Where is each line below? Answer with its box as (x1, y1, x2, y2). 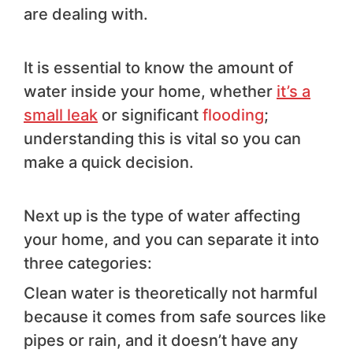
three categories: (24, 254, 152, 273)
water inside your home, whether (24, 82, 277, 102)
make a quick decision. (24, 153, 194, 173)
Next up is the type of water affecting (24, 206, 300, 226)
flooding (203, 106, 264, 125)
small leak (24, 106, 98, 125)
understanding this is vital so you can (24, 129, 301, 149)
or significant (98, 106, 203, 125)
